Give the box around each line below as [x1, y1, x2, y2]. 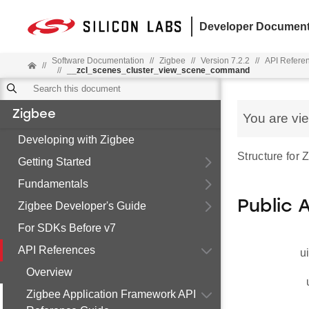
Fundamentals [18, 178, 88, 190]
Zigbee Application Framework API [26, 288, 196, 300]
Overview [26, 266, 72, 278]
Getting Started [18, 156, 91, 168]
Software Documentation [51, 56, 144, 66]
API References [18, 244, 95, 256]
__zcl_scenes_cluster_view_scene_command [66, 66, 250, 75]
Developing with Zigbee [18, 134, 134, 146]
